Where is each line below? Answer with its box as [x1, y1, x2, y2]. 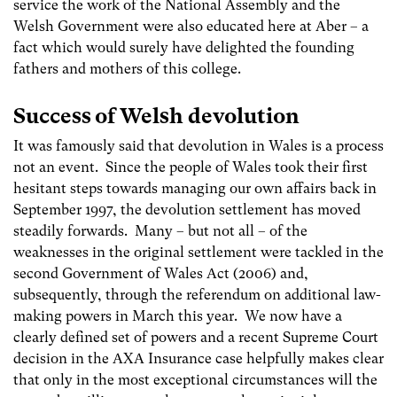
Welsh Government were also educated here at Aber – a [13, 17, 369, 35]
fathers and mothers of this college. [13, 59, 241, 77]
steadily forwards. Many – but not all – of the [13, 222, 307, 240]
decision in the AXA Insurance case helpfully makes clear [13, 350, 384, 368]
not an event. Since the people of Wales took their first [13, 159, 368, 176]
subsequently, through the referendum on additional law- [13, 286, 381, 304]
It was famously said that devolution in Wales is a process [13, 137, 384, 155]
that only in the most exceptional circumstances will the [13, 371, 378, 389]
